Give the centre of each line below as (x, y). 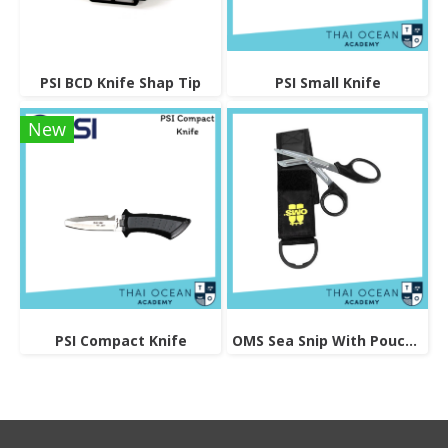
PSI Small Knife (327, 82)
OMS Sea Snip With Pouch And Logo (411, 340)
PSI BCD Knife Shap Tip (120, 82)
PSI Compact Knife (120, 340)
